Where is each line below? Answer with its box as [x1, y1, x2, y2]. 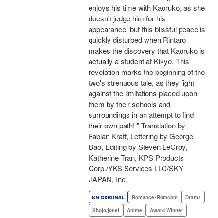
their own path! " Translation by [89, 120, 185, 131]
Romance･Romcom [131, 194, 178, 201]
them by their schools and [89, 99, 170, 109]
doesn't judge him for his [89, 13, 165, 24]
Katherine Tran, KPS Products [89, 152, 184, 163]
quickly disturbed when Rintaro [89, 35, 186, 45]
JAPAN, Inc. [89, 174, 127, 184]
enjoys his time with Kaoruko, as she [89, 2, 205, 13]
